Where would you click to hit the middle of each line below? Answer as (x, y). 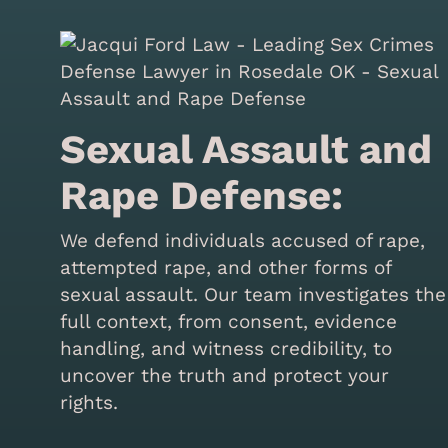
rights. (89, 402)
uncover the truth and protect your (225, 375)
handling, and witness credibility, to (226, 348)
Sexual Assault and (246, 149)
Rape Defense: (202, 195)
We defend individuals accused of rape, (243, 240)
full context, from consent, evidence (229, 321)
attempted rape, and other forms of (226, 267)
